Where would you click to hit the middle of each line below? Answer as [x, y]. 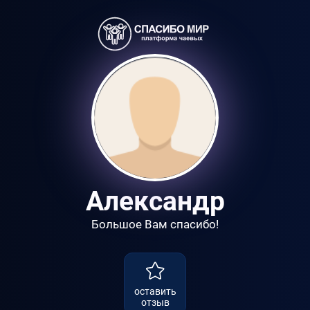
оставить [155, 291]
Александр [155, 202]
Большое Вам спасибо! [155, 225]
